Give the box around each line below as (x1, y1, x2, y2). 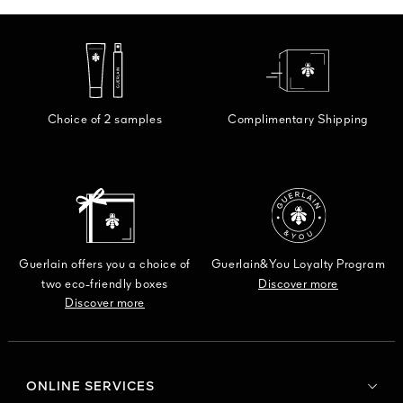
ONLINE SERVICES (26, 380, 155, 393)
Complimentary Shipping (228, 113, 369, 126)
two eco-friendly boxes (41, 278, 168, 291)
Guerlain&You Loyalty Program (210, 258, 386, 271)
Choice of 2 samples (47, 113, 163, 126)
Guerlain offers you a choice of (19, 258, 191, 271)
